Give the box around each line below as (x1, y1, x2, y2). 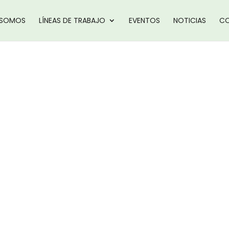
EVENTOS (128, 15, 160, 26)
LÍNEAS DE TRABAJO (38, 15, 105, 26)
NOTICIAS (173, 15, 206, 26)
